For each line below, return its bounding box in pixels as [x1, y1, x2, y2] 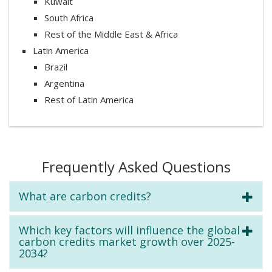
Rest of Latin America [44, 93, 134, 106]
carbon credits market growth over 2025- [19, 234, 235, 249]
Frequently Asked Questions [41, 156, 231, 177]
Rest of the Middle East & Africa [44, 27, 178, 40]
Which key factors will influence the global [19, 222, 240, 237]
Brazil [44, 60, 67, 73]
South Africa [44, 11, 93, 24]
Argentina [44, 76, 84, 89]
